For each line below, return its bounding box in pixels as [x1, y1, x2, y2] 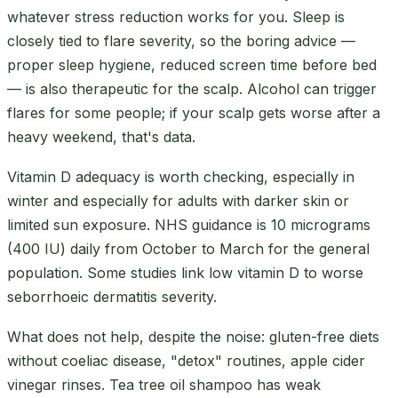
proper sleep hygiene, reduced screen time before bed [7, 55, 377, 74]
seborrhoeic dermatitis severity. [7, 287, 217, 306]
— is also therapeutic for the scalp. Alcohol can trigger [7, 79, 377, 98]
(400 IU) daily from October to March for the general [7, 239, 370, 258]
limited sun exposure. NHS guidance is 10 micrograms [7, 215, 370, 234]
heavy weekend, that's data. [7, 127, 195, 146]
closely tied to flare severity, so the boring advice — [7, 31, 355, 50]
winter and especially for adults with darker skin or [7, 191, 349, 210]
